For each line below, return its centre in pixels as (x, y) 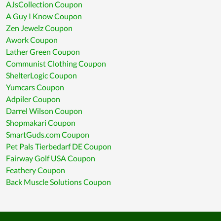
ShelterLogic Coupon (41, 75)
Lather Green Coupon (43, 52)
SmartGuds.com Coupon (48, 135)
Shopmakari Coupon (41, 123)
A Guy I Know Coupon (44, 16)
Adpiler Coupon (33, 99)
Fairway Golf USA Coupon (51, 158)
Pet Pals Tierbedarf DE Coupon (59, 147)
